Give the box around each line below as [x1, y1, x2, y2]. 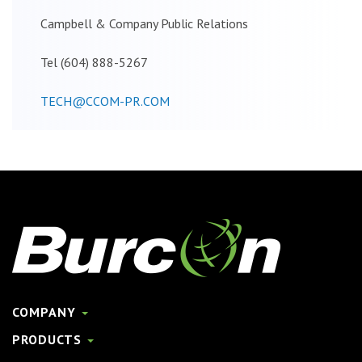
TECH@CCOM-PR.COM [40, 92, 170, 109]
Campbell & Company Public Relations [40, 15, 248, 32]
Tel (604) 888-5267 [40, 53, 148, 70]
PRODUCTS [12, 330, 86, 347]
